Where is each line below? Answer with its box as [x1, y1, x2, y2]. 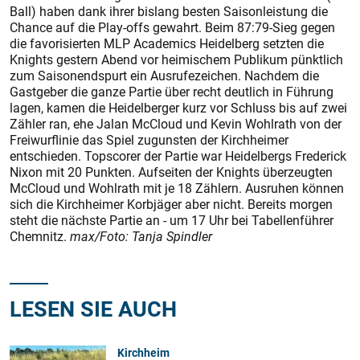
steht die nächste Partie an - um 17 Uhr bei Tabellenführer [10, 211, 333, 229]
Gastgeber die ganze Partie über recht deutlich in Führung [10, 83, 333, 100]
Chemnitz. [10, 227, 70, 245]
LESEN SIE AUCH [10, 293, 177, 323]
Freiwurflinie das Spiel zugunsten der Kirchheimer [10, 131, 288, 149]
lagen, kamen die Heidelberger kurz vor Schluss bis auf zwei [10, 99, 347, 117]
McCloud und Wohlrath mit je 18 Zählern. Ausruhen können [10, 179, 344, 197]
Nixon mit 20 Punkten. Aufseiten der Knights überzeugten [10, 163, 333, 181]
